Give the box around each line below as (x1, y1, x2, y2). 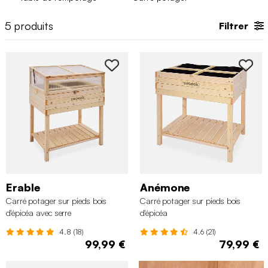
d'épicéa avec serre (6, 207, 72, 218)
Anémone (140, 180, 190, 194)
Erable (6, 180, 40, 194)
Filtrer (218, 20, 248, 32)
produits (11, 19, 53, 32)
